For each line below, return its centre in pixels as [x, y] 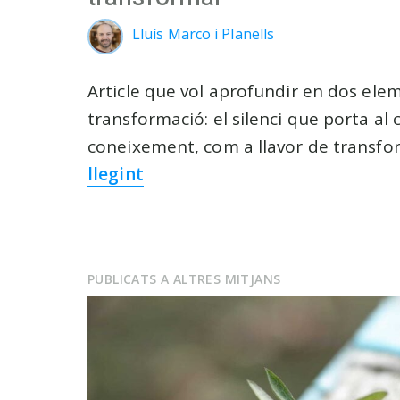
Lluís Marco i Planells [204, 33]
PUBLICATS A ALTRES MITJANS [184, 279]
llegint [116, 174]
